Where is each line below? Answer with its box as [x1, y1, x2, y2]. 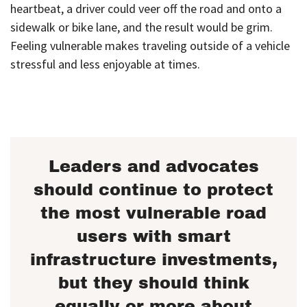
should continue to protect [34, 181, 273, 199]
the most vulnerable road [40, 204, 267, 223]
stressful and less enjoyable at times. [10, 56, 200, 72]
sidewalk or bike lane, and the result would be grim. [10, 19, 273, 35]
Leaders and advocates [48, 158, 259, 176]
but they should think [58, 274, 249, 293]
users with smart [76, 228, 231, 246]
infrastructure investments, [29, 251, 278, 269]
